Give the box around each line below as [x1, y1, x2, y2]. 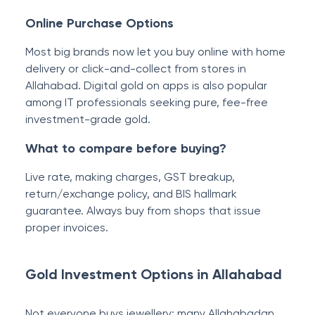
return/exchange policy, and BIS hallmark [25, 187, 237, 200]
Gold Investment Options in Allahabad [25, 266, 282, 283]
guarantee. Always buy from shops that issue [25, 204, 261, 217]
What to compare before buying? [25, 141, 226, 156]
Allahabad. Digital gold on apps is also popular [25, 79, 267, 92]
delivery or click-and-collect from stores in [25, 62, 246, 75]
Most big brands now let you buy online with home [25, 45, 285, 58]
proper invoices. [25, 221, 108, 234]
